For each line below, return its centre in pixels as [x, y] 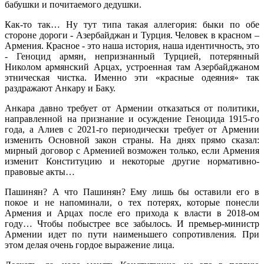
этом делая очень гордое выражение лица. [90, 245]
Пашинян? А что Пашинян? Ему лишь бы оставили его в [132, 192]
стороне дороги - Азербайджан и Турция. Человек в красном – [132, 35]
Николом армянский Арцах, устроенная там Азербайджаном [132, 67]
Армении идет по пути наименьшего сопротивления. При [132, 235]
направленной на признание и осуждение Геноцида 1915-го [132, 119]
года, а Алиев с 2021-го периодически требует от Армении [132, 130]
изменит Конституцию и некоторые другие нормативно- [132, 161]
